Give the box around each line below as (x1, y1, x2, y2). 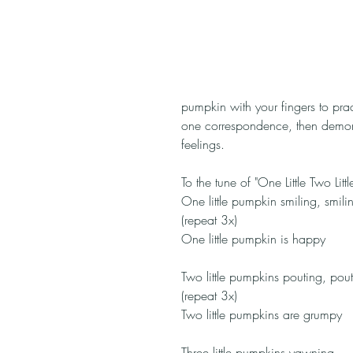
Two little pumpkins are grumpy (181, 306, 342, 323)
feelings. (181, 136, 225, 153)
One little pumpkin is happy (181, 230, 325, 247)
